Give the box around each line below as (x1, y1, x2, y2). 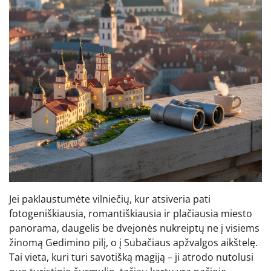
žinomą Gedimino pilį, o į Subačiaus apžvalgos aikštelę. (9, 235, 258, 249)
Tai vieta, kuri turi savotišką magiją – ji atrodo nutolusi (9, 250, 253, 264)
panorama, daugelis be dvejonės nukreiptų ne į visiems (9, 221, 260, 235)
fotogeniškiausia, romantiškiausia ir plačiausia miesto (9, 206, 252, 220)
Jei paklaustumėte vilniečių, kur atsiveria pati (9, 192, 211, 206)
